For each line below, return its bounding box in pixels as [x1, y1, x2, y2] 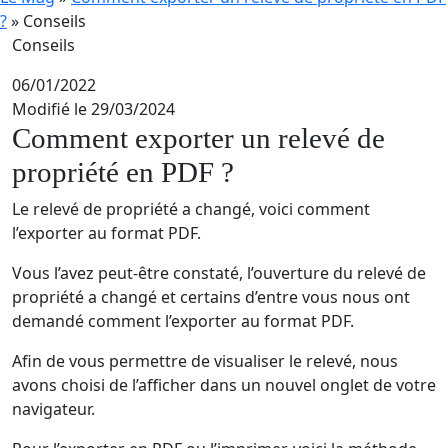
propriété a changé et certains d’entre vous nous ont [12, 286, 410, 308]
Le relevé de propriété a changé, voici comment [12, 198, 370, 220]
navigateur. [12, 398, 99, 420]
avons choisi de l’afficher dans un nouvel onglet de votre [12, 374, 436, 396]
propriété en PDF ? [12, 156, 234, 188]
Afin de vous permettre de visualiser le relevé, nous [12, 350, 398, 372]
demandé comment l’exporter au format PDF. [12, 310, 354, 332]
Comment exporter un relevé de [12, 122, 385, 154]
